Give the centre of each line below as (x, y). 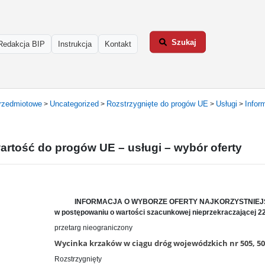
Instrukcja (75, 44)
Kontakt (118, 44)
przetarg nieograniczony (93, 228)
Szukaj (184, 42)
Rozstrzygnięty (78, 259)
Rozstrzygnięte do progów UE (157, 104)
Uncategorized (74, 104)
